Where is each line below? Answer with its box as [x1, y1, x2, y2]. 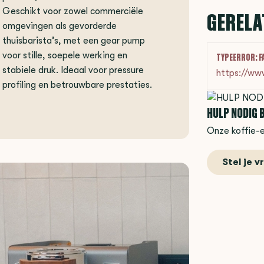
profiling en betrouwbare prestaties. [2, 79, 152, 90]
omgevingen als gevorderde [2, 20, 117, 31]
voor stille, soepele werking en [2, 49, 127, 61]
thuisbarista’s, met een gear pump [2, 35, 145, 46]
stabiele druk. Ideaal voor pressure [2, 64, 144, 75]
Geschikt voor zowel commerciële [2, 5, 143, 16]
